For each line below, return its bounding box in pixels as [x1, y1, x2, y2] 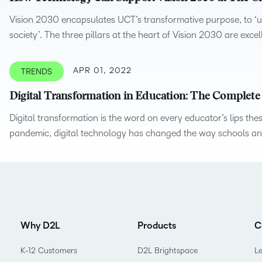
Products [137, 220, 176, 231]
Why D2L [20, 220, 60, 231]
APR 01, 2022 [73, 66, 132, 75]
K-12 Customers [20, 246, 77, 255]
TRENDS [21, 67, 52, 76]
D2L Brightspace [137, 246, 198, 255]
